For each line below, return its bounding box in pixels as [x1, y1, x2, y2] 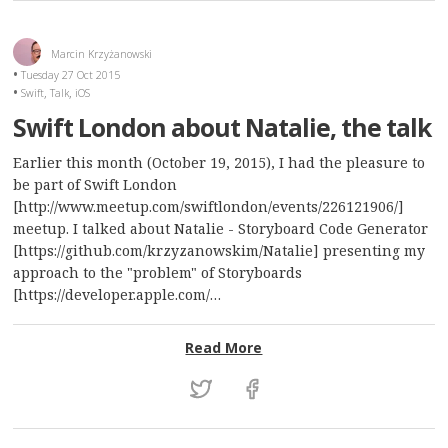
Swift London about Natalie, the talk [13, 110, 432, 144]
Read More [185, 337, 263, 357]
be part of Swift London [13, 175, 178, 195]
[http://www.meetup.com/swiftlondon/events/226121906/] [13, 197, 405, 217]
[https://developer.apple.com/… [13, 285, 222, 305]
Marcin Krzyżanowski [50, 46, 152, 61]
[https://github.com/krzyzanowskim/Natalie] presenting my [13, 241, 426, 261]
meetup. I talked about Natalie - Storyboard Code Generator [13, 219, 429, 239]
